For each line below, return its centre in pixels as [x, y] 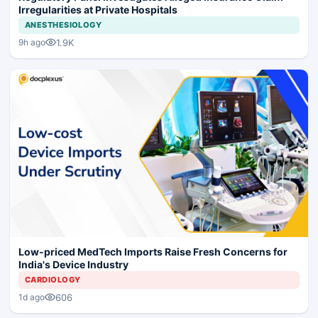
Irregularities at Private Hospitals [98, 9]
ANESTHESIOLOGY [64, 24]
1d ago [32, 297]
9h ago [32, 43]
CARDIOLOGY [53, 279]
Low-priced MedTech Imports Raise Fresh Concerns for [153, 251]
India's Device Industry [73, 264]
